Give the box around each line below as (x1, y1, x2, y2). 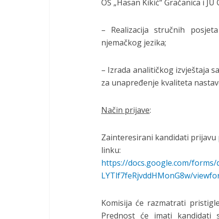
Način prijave (101, 105, 150, 115)
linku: (101, 145, 121, 155)
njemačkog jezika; (101, 37, 166, 48)
